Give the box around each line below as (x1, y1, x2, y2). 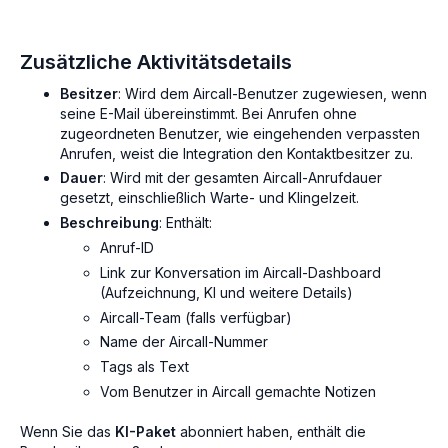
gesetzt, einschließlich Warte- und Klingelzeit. (60, 189, 359, 207)
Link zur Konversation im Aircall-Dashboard (100, 263, 381, 281)
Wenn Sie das (20, 422, 115, 440)
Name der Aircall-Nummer (100, 333, 268, 351)
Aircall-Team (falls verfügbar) (100, 308, 292, 326)
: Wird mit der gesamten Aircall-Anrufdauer (103, 169, 382, 187)
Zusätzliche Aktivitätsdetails (20, 49, 292, 74)
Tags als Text (100, 358, 189, 376)
